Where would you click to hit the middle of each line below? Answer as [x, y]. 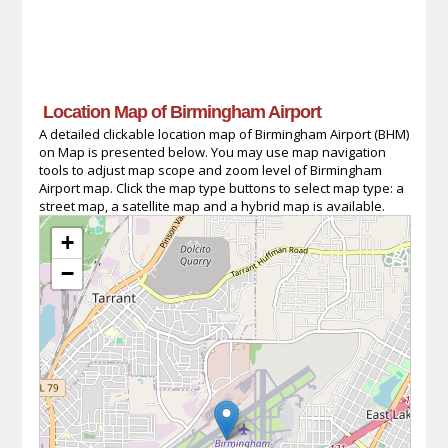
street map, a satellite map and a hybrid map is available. [211, 205]
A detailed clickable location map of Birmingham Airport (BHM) [223, 133]
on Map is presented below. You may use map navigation [212, 151]
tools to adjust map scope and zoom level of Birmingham [210, 169]
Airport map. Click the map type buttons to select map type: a [221, 187]
